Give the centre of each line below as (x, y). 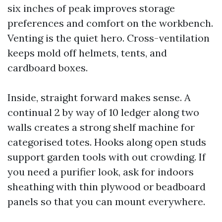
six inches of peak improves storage (91, 8)
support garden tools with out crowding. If (107, 157)
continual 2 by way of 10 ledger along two (103, 112)
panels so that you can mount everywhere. (106, 201)
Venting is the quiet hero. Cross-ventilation (109, 38)
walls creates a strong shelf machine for (101, 127)
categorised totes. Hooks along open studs (107, 142)
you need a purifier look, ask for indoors (101, 171)
